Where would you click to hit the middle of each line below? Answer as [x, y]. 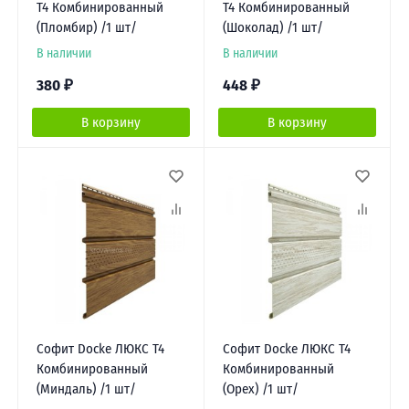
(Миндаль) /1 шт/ [86, 389]
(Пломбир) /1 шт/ [86, 27]
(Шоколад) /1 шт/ [273, 27]
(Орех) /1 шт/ [260, 389]
